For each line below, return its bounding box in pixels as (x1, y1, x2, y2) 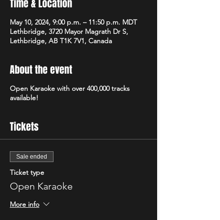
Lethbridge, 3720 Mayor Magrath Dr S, (10, 27, 128, 36)
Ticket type (10, 168, 44, 177)
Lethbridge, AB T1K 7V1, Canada (10, 36, 112, 45)
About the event (10, 62, 72, 77)
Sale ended (16, 153, 47, 160)
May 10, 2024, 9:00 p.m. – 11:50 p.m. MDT (10, 18, 137, 27)
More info (10, 200, 39, 209)
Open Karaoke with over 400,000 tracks (10, 84, 130, 93)
